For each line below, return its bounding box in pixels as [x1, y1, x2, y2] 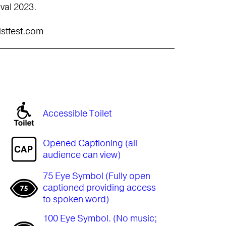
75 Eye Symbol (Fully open [42, 170, 150, 182]
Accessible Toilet [42, 107, 111, 120]
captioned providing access [42, 182, 156, 194]
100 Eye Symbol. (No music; [42, 212, 157, 224]
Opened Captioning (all [42, 137, 137, 149]
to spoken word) [42, 193, 109, 205]
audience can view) [42, 148, 121, 161]
